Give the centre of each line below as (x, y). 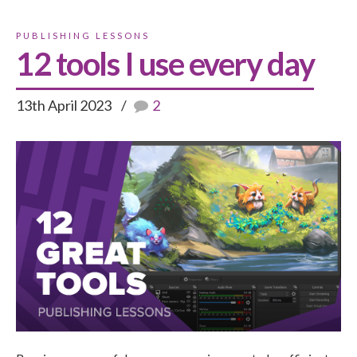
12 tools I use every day (165, 64)
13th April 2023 (65, 105)
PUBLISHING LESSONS (83, 35)
